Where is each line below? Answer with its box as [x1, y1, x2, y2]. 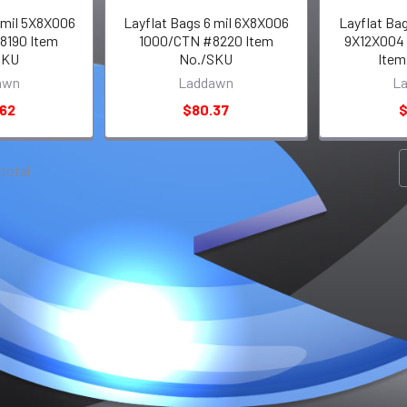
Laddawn [178, 74, 234, 92]
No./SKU [179, 50, 233, 68]
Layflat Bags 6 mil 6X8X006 [123, 14, 289, 32]
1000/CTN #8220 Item [138, 32, 273, 50]
